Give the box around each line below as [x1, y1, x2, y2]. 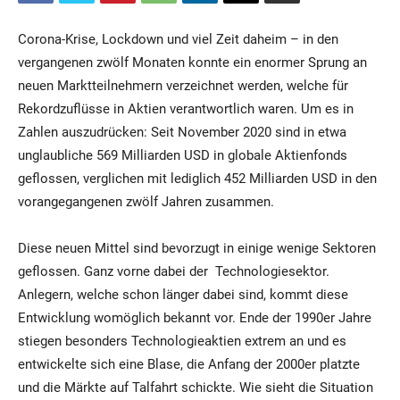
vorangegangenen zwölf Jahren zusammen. [18, 193, 274, 210]
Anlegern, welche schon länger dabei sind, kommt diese [18, 286, 348, 303]
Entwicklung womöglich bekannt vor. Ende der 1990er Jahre [18, 309, 371, 326]
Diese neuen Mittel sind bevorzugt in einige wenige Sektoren [18, 239, 376, 256]
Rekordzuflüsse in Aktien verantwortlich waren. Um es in [18, 100, 354, 117]
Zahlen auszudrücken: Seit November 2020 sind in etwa [18, 123, 346, 140]
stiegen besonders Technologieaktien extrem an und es [18, 332, 346, 349]
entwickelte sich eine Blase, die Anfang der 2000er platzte [18, 355, 360, 372]
